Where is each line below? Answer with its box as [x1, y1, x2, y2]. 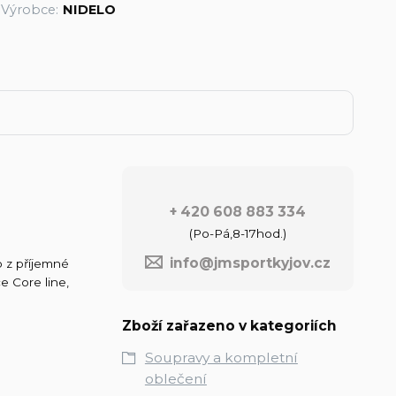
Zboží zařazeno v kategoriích [121, 316, 337, 334]
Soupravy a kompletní [144, 348, 298, 366]
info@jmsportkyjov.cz [169, 254, 331, 271]
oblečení [144, 369, 207, 387]
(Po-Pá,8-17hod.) [188, 225, 286, 240]
